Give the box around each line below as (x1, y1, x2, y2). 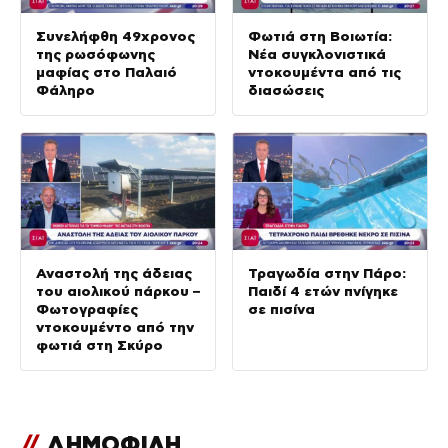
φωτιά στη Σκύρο (36, 336, 163, 353)
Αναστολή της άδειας (36, 264, 192, 281)
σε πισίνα (248, 300, 315, 317)
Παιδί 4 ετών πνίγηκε (248, 282, 398, 299)
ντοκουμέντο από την (36, 318, 194, 335)
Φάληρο (36, 82, 95, 99)
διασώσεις (248, 82, 324, 99)
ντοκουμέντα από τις (248, 64, 401, 81)
